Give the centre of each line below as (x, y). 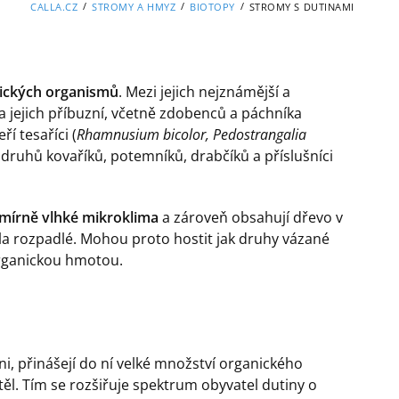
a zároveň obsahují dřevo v (251, 217)
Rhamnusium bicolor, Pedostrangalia (192, 135)
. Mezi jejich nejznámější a (205, 92)
